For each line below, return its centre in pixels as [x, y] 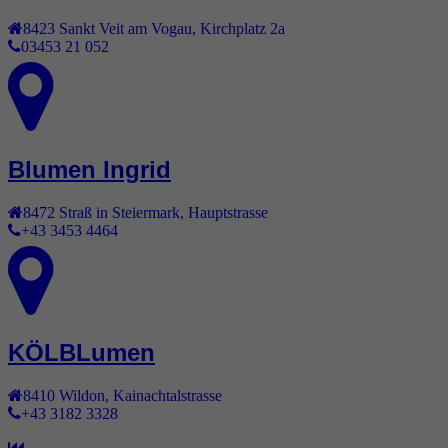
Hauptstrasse [228, 211]
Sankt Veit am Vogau [125, 27]
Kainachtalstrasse [167, 395]
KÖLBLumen [81, 353]
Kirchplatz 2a [242, 27]
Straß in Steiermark [119, 211]
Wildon [82, 395]
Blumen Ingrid [89, 169]
